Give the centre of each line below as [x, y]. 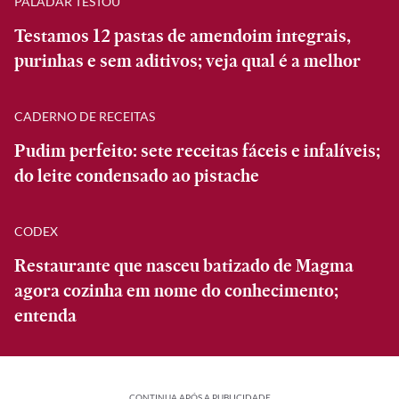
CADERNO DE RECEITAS [85, 116]
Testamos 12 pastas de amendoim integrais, [183, 36]
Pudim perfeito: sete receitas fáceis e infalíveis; [197, 151]
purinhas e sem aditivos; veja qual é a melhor [187, 61]
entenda [45, 315]
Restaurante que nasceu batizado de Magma [184, 265]
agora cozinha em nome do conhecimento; [176, 290]
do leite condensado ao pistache [137, 175]
